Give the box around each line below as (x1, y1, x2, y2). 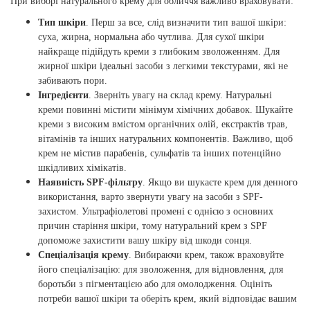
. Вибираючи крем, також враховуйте (129, 250, 284, 261)
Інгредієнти (38, 90, 89, 101)
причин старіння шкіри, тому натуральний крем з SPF (38, 221, 267, 232)
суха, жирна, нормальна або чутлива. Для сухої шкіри (38, 32, 264, 43)
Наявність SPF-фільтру (38, 177, 143, 188)
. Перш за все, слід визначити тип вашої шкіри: (86, 17, 286, 28)
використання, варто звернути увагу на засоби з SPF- (38, 192, 263, 203)
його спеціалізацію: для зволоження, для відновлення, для (38, 264, 283, 275)
